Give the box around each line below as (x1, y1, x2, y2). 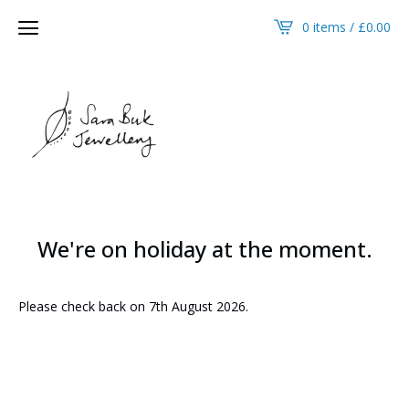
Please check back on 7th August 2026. (18, 297, 248, 315)
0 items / (302, 17, 358, 36)
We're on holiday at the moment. (37, 233, 372, 264)
